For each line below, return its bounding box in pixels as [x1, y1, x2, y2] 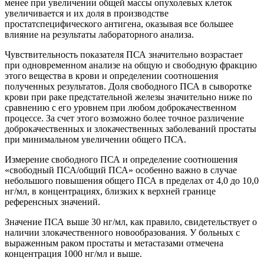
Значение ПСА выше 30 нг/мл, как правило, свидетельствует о [5, 216, 257, 227]
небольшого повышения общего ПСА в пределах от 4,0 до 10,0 [5, 175, 259, 186]
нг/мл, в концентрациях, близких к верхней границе [5, 186, 216, 196]
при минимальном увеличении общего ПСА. [5, 134, 186, 144]
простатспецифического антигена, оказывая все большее [5, 18, 233, 29]
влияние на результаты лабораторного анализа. [5, 29, 194, 39]
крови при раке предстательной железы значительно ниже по [5, 91, 252, 102]
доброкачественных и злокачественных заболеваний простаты [5, 123, 256, 134]
